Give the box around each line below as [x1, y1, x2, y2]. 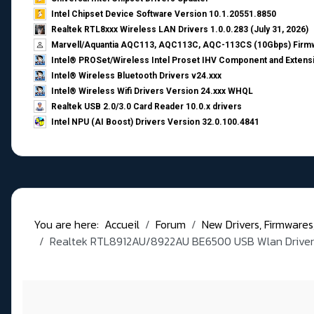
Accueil [104, 216, 139, 233]
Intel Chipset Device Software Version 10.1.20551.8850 [51, 9, 276, 20]
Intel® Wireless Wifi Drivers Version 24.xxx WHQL [51, 86, 253, 97]
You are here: [34, 216, 104, 233]
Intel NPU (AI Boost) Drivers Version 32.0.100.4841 [51, 117, 259, 128]
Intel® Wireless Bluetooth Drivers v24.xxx [51, 71, 221, 81]
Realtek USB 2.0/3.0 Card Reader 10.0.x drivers [51, 102, 242, 112]
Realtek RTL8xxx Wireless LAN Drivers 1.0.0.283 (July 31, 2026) [51, 25, 308, 35]
